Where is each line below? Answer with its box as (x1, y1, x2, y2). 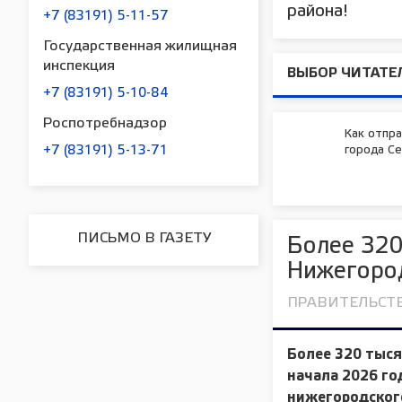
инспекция (43, 59, 115, 74)
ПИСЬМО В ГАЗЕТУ (76, 232, 211, 246)
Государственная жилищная (43, 39, 237, 54)
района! (287, 4, 348, 21)
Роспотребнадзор (43, 117, 167, 131)
